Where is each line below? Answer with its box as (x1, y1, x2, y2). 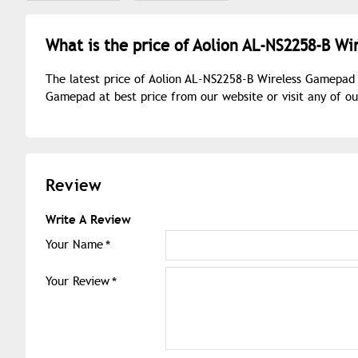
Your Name (46, 237, 103, 252)
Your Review (46, 273, 109, 288)
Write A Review (46, 211, 131, 227)
